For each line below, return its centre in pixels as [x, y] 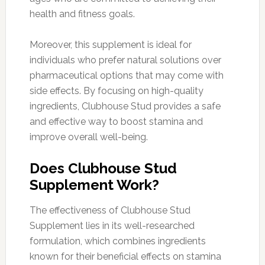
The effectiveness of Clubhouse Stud [110, 210]
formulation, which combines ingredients [117, 241]
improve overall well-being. [88, 137]
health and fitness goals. [82, 14]
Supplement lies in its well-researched [112, 225]
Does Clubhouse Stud [103, 168]
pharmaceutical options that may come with [126, 75]
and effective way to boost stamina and [116, 121]
